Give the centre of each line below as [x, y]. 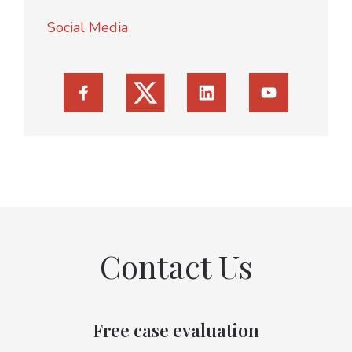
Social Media [88, 27]
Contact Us [176, 266]
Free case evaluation [176, 330]
